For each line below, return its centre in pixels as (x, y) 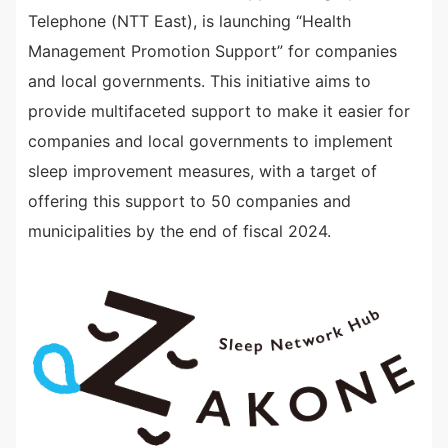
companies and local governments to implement (210, 141)
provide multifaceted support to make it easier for (219, 111)
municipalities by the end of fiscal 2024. (179, 231)
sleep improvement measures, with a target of (202, 171)
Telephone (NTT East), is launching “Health (189, 21)
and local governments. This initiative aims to (199, 81)
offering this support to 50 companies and (189, 201)
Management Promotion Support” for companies (212, 51)
